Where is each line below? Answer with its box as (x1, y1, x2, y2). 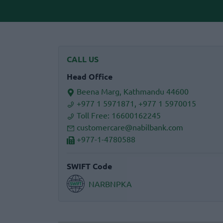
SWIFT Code (67, 161, 112, 171)
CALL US (67, 54, 99, 64)
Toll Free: (77, 110, 111, 120)
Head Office (67, 71, 112, 82)
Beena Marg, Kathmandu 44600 (77, 86, 189, 96)
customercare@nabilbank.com (77, 122, 183, 132)
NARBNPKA (89, 179, 132, 189)
